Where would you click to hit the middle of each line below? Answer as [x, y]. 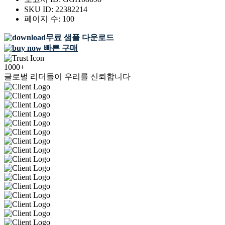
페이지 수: [43, 19]
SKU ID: [40, 10]
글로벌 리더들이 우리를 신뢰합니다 [67, 77]
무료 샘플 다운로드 [80, 38]
